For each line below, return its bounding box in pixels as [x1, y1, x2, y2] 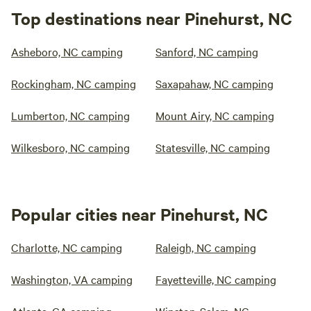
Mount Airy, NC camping [155, 108, 274, 124]
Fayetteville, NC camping [155, 271, 276, 287]
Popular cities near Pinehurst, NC [11, 203, 268, 226]
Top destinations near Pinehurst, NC [11, 7, 292, 30]
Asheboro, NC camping [11, 44, 123, 60]
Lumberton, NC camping [11, 108, 130, 124]
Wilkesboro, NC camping [11, 140, 130, 155]
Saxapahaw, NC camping [155, 76, 274, 92]
